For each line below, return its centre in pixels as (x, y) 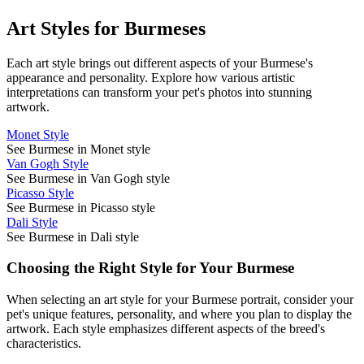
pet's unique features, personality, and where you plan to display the (179, 314)
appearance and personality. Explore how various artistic (151, 77)
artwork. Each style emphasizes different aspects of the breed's (166, 329)
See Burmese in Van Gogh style (88, 178)
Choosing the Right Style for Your (121, 268)
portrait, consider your (295, 300)
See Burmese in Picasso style (81, 207)
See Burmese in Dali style (73, 236)
